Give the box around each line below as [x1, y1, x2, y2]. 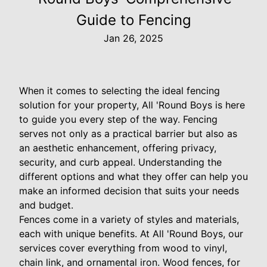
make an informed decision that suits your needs [19, 185, 239, 197]
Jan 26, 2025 [104, 32, 163, 45]
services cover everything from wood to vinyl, [19, 242, 227, 254]
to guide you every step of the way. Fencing [19, 113, 218, 126]
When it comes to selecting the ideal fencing [19, 85, 220, 97]
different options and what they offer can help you [19, 170, 248, 183]
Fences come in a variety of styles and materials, [19, 213, 239, 226]
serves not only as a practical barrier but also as [19, 128, 237, 140]
